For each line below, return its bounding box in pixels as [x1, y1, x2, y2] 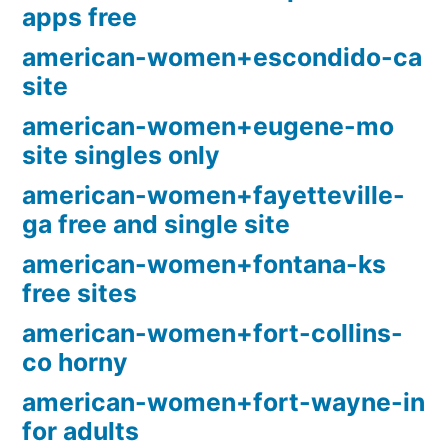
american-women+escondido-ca [22, 42, 422, 73]
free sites [22, 278, 137, 309]
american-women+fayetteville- [22, 180, 405, 211]
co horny [22, 347, 128, 378]
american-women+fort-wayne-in [22, 387, 425, 418]
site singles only [22, 140, 220, 171]
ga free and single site [22, 209, 290, 240]
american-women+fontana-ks [22, 249, 386, 280]
